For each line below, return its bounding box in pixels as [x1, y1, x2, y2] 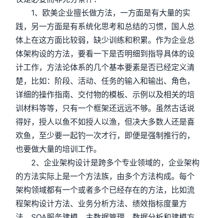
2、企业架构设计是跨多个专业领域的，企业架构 [16, 158, 200, 167]
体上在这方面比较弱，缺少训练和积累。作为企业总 [16, 35, 195, 45]
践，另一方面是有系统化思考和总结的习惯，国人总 [16, 21, 195, 31]
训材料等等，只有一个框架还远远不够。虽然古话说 [16, 103, 195, 113]
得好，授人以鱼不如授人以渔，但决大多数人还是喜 [16, 117, 195, 127]
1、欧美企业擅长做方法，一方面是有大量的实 [16, 8, 191, 18]
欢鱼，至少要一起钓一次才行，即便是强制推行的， [16, 130, 195, 140]
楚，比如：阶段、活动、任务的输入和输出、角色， [16, 76, 195, 86]
